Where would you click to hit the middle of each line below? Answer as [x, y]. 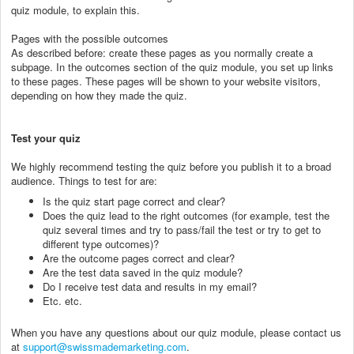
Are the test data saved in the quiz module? [143, 272]
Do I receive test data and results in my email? [150, 286]
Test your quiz [46, 137]
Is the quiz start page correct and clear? [134, 201]
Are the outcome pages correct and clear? [139, 258]
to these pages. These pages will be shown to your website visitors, [166, 81]
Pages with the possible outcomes [90, 38]
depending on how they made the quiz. [101, 95]
